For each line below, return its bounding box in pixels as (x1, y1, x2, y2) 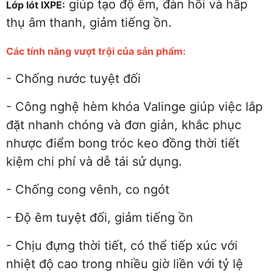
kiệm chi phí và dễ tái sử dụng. (6, 154, 182, 169)
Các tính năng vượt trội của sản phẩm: (6, 44, 186, 57)
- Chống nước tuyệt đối (6, 71, 141, 86)
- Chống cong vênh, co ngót (6, 182, 169, 197)
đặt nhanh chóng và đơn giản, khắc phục (6, 117, 241, 132)
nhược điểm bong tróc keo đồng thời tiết (6, 135, 239, 151)
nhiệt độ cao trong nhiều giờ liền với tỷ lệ (6, 256, 243, 271)
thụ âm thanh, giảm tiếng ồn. (6, 15, 175, 30)
